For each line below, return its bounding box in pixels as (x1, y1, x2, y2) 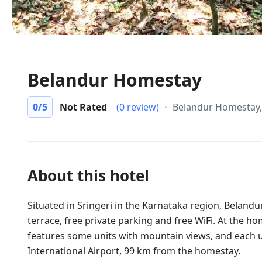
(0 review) (116, 101, 159, 113)
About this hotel (27, 165, 149, 186)
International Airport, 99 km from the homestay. (27, 244, 240, 257)
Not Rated (60, 101, 107, 113)
